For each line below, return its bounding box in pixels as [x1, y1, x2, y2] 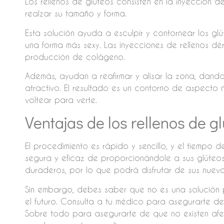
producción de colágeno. [24, 51, 125, 61]
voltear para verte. [24, 95, 97, 105]
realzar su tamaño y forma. [24, 8, 126, 18]
